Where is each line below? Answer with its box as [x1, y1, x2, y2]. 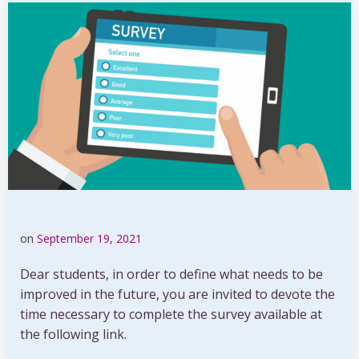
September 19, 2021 [37, 231, 142, 246]
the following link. [20, 325, 127, 343]
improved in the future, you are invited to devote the [20, 285, 335, 303]
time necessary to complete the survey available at [20, 305, 322, 323]
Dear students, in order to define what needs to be [20, 265, 323, 283]
